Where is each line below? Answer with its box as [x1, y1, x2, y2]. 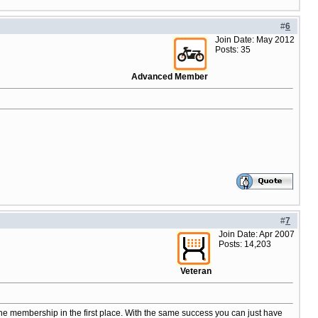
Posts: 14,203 [219, 239, 271, 249]
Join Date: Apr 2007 [219, 229, 295, 239]
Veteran [180, 266, 212, 276]
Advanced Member [131, 72, 208, 82]
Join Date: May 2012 [215, 35, 295, 45]
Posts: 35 [215, 45, 251, 55]
